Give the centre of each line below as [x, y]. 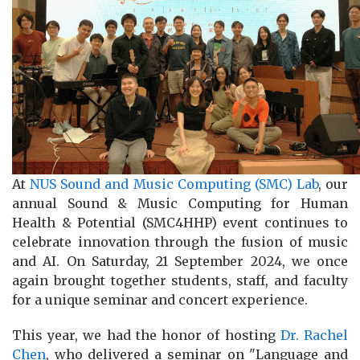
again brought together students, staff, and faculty [180, 281]
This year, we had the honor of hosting [146, 335]
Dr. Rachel [314, 335]
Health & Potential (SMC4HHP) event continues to [180, 223]
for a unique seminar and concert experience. [160, 300]
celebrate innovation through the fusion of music [180, 242]
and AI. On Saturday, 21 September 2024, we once [180, 262]
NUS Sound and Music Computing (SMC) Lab [174, 184]
